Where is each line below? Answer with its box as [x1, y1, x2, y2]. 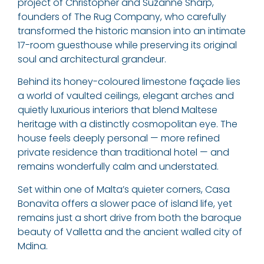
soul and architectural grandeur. [18, 52, 166, 66]
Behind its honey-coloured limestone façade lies [18, 75, 240, 89]
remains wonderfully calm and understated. [18, 160, 219, 174]
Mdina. [18, 239, 48, 253]
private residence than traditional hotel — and [18, 146, 229, 160]
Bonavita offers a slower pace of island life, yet [18, 196, 232, 210]
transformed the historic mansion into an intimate [18, 24, 246, 38]
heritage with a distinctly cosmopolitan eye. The [18, 117, 237, 131]
